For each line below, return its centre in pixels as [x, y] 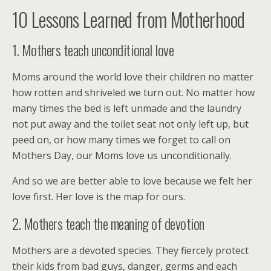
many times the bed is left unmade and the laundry [127, 108]
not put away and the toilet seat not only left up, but [130, 124]
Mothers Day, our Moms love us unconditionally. [122, 155]
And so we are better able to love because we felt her [132, 181]
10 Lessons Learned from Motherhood [129, 19]
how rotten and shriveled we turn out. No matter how [133, 92]
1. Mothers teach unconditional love [93, 49]
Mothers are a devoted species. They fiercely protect [130, 250]
